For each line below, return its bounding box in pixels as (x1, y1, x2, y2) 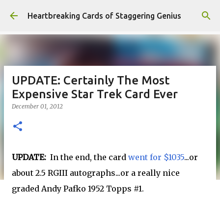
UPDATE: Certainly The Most (12, 74, 169, 87)
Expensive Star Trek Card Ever (12, 87, 178, 101)
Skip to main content (75, 7, 145, 17)
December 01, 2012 (12, 103, 63, 110)
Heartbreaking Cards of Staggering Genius (27, 11, 181, 20)
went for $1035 (128, 152, 184, 162)
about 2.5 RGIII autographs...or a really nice (12, 168, 180, 178)
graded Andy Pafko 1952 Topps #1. (12, 184, 148, 193)
